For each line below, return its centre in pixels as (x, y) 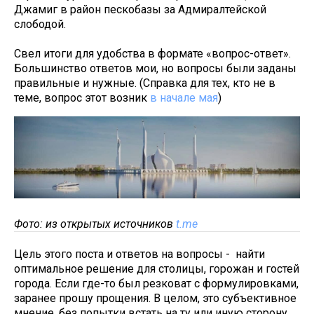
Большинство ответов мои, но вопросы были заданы (155, 68)
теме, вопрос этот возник (82, 98)
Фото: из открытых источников (95, 224)
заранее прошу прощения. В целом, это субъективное (155, 299)
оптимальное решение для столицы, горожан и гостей (157, 269)
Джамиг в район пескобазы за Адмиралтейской (140, 9)
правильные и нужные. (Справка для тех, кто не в (145, 83)
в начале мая (184, 98)
